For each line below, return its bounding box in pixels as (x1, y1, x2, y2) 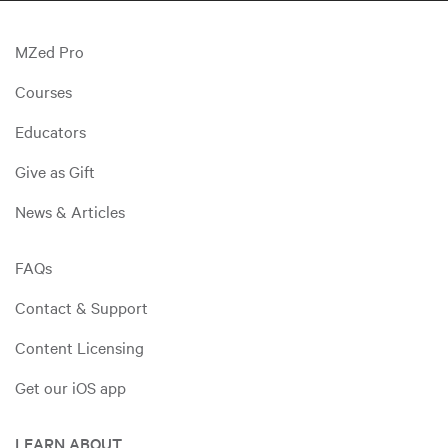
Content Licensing (15, 335, 144, 358)
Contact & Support (15, 295, 148, 318)
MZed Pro (15, 39, 84, 62)
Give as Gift (15, 159, 95, 182)
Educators (15, 119, 86, 142)
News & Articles (15, 199, 125, 222)
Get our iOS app (15, 375, 126, 398)
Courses (15, 79, 72, 102)
